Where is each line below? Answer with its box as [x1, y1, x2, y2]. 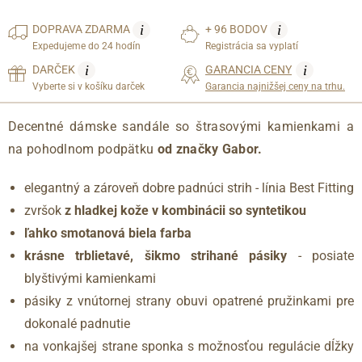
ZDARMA [85, 22, 133, 36]
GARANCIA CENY [205, 62, 292, 76]
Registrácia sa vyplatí [205, 40, 298, 52]
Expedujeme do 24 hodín [32, 40, 141, 52]
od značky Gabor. [157, 141, 263, 157]
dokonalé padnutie [24, 315, 130, 331]
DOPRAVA [32, 22, 85, 36]
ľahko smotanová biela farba [24, 225, 192, 241]
